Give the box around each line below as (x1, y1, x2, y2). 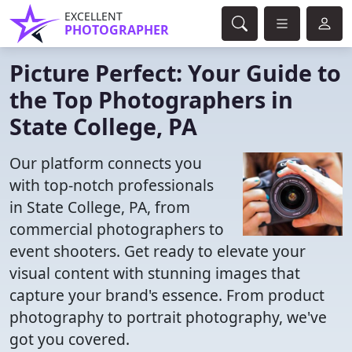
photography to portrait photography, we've (9, 306, 327, 328)
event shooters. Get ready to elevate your (9, 240, 306, 262)
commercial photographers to (9, 218, 224, 240)
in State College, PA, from (9, 196, 190, 218)
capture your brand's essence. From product (9, 284, 324, 306)
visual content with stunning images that (9, 262, 300, 284)
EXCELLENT (64, 9, 123, 24)
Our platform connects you (9, 152, 202, 174)
